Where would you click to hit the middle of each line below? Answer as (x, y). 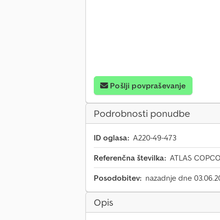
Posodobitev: (118, 178)
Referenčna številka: (130, 158)
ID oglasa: (111, 138)
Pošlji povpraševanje (148, 86)
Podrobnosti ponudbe (142, 114)
